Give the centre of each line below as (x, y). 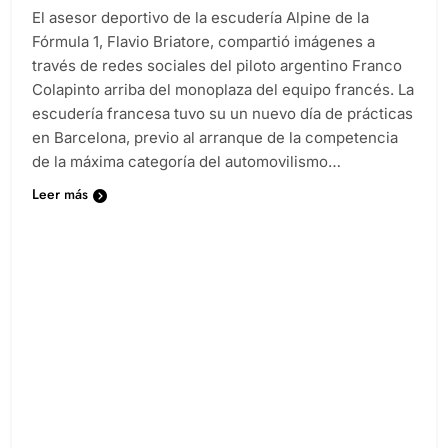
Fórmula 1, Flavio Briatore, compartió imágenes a (203, 60)
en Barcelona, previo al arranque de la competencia (215, 156)
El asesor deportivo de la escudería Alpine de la (200, 36)
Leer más (60, 212)
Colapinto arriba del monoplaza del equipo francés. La (223, 108)
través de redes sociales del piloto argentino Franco (217, 84)
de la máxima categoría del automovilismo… (186, 180)
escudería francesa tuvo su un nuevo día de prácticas (222, 132)
